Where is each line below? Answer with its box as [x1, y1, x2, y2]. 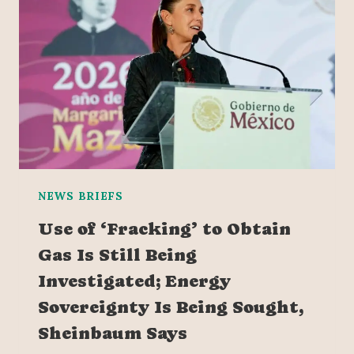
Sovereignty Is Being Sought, [38, 297, 303, 318]
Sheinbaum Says [38, 323, 187, 344]
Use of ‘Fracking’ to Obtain [38, 219, 291, 239]
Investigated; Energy [38, 271, 231, 292]
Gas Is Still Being [38, 245, 197, 265]
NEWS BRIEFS [38, 189, 123, 204]
